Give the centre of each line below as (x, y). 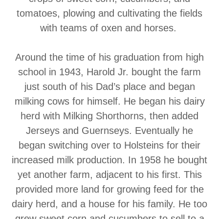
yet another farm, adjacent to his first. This (109, 175)
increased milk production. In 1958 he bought (109, 160)
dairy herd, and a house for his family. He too (109, 204)
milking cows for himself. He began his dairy (109, 101)
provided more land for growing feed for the (109, 189)
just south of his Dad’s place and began (109, 87)
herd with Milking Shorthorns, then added (109, 116)
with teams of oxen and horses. (109, 28)
